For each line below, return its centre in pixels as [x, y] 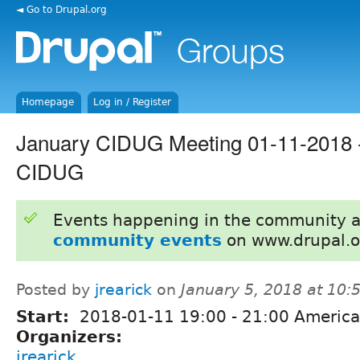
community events [137, 240]
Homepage [48, 102]
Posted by [55, 289]
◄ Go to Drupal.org [61, 9]
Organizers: [72, 336]
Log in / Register [133, 102]
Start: [45, 316]
